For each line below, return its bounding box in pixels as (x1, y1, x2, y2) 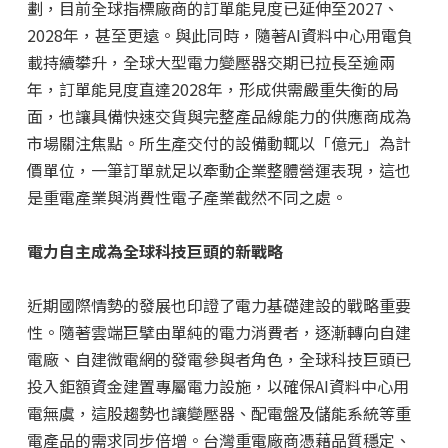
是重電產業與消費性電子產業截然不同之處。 (26, 185, 347, 210)
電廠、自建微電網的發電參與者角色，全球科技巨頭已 (26, 347, 411, 372)
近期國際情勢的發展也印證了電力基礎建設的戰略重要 (26, 293, 411, 318)
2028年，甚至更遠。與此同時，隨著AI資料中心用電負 (26, 23, 413, 48)
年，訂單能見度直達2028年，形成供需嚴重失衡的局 (26, 77, 399, 102)
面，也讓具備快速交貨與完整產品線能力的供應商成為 (26, 104, 411, 129)
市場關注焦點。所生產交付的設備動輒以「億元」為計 (26, 131, 411, 156)
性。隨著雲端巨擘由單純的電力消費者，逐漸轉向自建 (26, 320, 411, 345)
